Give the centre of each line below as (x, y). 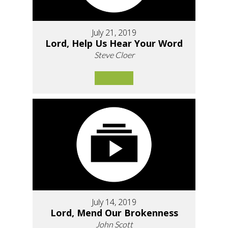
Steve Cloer (114, 55)
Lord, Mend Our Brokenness (114, 213)
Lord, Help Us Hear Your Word (114, 44)
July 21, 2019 (114, 33)
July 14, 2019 (114, 202)
